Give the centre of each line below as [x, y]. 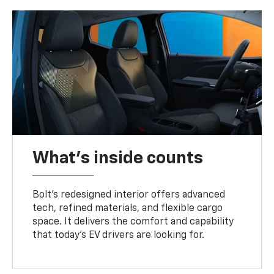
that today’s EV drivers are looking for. [119, 235]
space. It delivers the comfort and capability [133, 222]
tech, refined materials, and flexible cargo [128, 208]
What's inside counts [118, 158]
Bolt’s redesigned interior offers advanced [129, 195]
